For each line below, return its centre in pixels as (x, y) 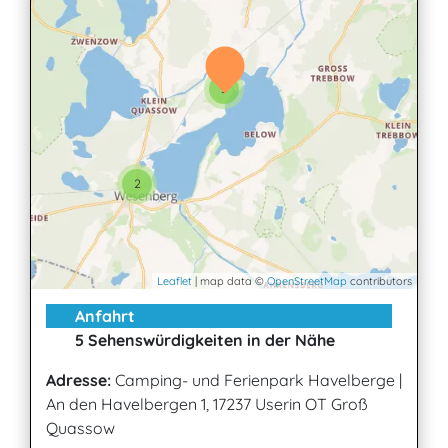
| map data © (229, 280)
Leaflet (174, 280)
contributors (379, 280)
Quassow (80, 427)
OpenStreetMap (307, 280)
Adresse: (78, 379)
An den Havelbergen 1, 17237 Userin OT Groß (207, 403)
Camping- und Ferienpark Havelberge (255, 379)
